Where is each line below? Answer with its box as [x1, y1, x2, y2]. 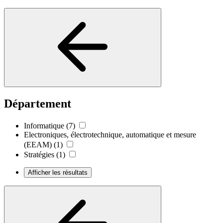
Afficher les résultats [28, 168, 88, 176]
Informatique [24, 121, 64, 130]
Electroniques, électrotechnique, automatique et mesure [24, 130, 196, 139]
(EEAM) [24, 140, 52, 149]
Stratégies [24, 150, 54, 159]
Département [4, 97, 71, 110]
